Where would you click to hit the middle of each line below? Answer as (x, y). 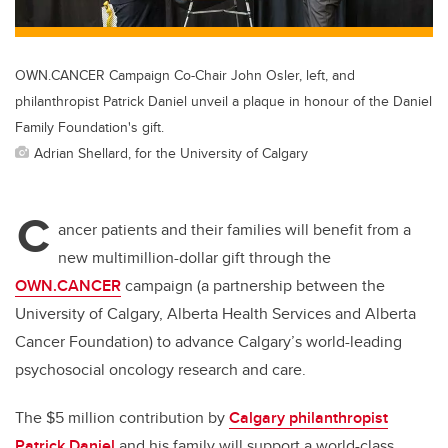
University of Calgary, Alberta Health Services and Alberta (215, 314)
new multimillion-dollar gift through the (194, 258)
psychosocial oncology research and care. (160, 370)
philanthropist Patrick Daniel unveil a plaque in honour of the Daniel (223, 101)
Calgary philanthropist (308, 418)
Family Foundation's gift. (89, 127)
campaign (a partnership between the (253, 286)
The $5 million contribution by (122, 418)
